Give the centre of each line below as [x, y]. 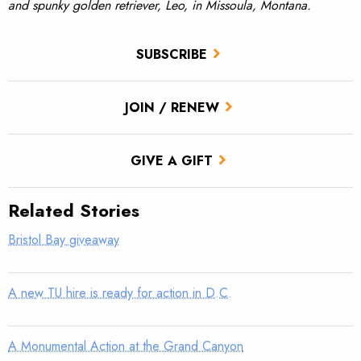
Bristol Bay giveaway [64, 240]
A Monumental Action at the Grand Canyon [126, 346]
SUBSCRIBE [172, 54]
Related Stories [74, 211]
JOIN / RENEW [172, 107]
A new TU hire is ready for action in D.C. [120, 293]
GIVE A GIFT [172, 160]
